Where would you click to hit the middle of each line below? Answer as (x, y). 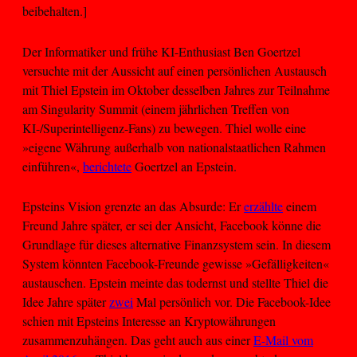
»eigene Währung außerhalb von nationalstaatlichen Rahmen (174, 147)
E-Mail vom (283, 340)
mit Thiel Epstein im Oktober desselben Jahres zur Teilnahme (176, 89)
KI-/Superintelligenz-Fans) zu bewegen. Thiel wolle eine (164, 127)
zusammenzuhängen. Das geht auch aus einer (138, 340)
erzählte (263, 206)
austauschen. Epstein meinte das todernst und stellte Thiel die (175, 283)
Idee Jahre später (66, 302)
